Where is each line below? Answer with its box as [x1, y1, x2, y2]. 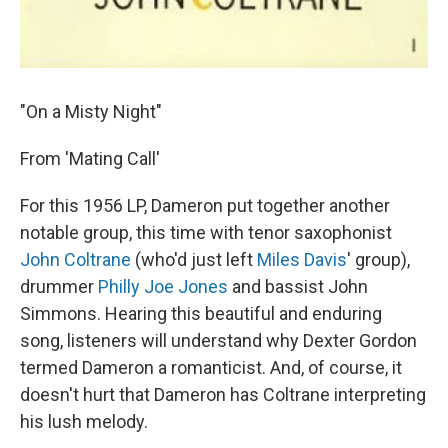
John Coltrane [20, 249, 131, 270]
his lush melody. [20, 411, 148, 432]
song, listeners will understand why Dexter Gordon [20, 330, 417, 351]
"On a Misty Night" [20, 101, 162, 122]
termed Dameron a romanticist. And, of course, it [20, 357, 402, 378]
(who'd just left [131, 249, 257, 270]
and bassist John [228, 276, 368, 297]
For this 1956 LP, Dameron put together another [20, 195, 390, 216]
